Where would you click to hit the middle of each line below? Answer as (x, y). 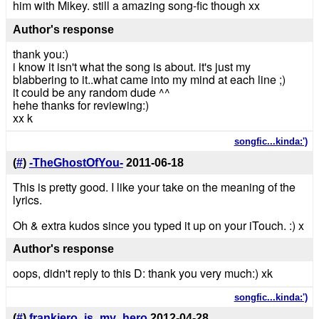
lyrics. (27, 199)
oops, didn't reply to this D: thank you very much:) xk (142, 273)
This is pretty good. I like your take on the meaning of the (154, 187)
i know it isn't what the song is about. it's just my (131, 66)
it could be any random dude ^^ (91, 92)
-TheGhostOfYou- (76, 162)
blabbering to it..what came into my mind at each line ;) (149, 79)
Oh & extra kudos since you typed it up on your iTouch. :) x (158, 225)
